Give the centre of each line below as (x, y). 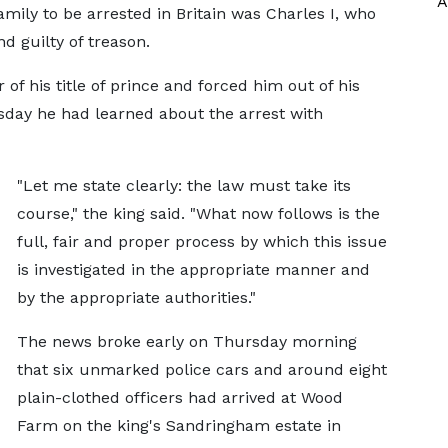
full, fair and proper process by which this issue (201, 241)
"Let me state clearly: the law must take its (183, 185)
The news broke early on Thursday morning (186, 341)
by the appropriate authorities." (136, 297)
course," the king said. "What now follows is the (198, 213)
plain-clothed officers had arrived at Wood (179, 397)
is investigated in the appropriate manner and (193, 269)
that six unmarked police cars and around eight (201, 369)
